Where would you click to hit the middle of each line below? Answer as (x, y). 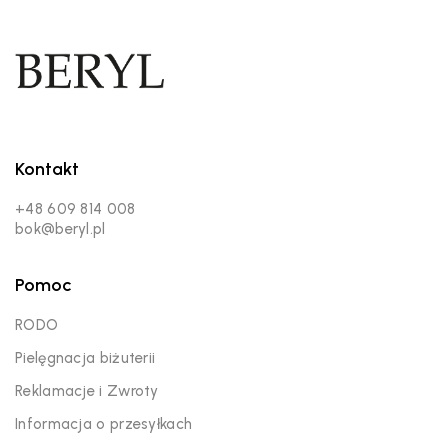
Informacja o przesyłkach (104, 423)
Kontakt (47, 168)
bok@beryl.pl (60, 228)
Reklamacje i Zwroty (87, 390)
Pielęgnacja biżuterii (85, 357)
